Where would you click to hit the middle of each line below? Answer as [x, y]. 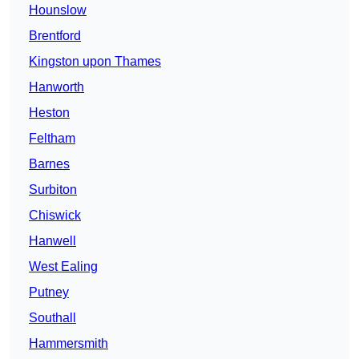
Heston [49, 113]
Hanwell [52, 241]
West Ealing [63, 267]
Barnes [49, 164]
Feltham [52, 139]
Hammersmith [69, 344]
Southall [52, 318]
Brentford [55, 36]
